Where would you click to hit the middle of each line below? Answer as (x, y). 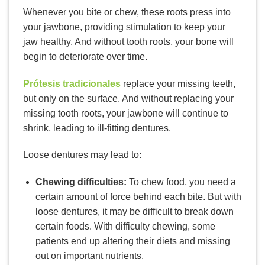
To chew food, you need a (182, 182)
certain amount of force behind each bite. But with (138, 197)
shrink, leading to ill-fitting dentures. (97, 128)
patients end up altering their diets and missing (132, 241)
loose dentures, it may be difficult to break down (134, 212)
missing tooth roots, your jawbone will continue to (126, 113)
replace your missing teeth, (178, 83)
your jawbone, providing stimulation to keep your (124, 27)
